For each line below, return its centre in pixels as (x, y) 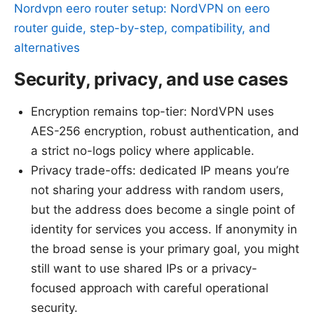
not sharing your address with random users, (157, 190)
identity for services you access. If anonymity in (164, 229)
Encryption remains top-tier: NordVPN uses (152, 111)
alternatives (47, 47)
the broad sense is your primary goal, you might (165, 248)
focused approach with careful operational (150, 288)
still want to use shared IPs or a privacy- (144, 268)
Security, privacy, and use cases (151, 78)
